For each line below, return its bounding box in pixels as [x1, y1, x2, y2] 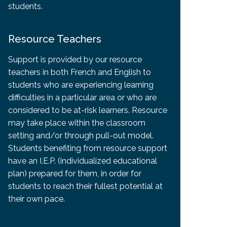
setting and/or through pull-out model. [8, 130, 154, 140]
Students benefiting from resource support [8, 143, 167, 153]
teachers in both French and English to [8, 67, 151, 77]
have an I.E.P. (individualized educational [8, 156, 157, 166]
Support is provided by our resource [8, 54, 142, 64]
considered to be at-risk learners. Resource [8, 105, 167, 115]
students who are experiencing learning [8, 80, 154, 90]
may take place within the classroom [8, 118, 145, 128]
